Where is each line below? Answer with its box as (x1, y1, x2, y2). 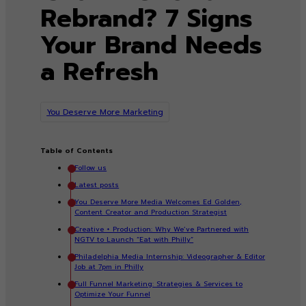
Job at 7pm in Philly (74, 262, 144, 273)
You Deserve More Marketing (46, 106, 164, 118)
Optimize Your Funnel (74, 289, 151, 300)
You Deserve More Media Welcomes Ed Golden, (74, 197, 242, 208)
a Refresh (40, 53, 159, 91)
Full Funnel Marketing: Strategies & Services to (74, 279, 243, 290)
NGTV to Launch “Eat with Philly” (74, 234, 194, 245)
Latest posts (74, 180, 120, 191)
